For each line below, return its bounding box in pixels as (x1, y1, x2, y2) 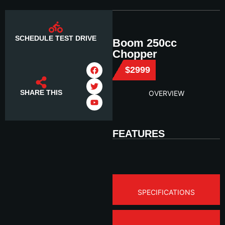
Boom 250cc (113, 37, 177, 49)
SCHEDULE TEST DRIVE (15, 34, 96, 42)
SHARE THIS (20, 88, 63, 96)
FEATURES (113, 128, 165, 139)
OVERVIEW (148, 89, 184, 97)
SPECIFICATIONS (138, 188, 195, 196)
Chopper (113, 48, 157, 60)
